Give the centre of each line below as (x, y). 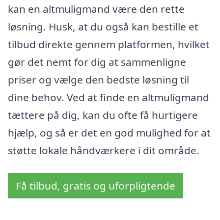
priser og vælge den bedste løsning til (98, 79)
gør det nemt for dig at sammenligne (97, 62)
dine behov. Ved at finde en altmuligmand (109, 97)
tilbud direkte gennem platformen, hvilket (109, 44)
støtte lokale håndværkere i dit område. (104, 150)
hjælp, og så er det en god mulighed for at (109, 132)
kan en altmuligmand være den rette (96, 9)
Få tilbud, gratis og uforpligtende (96, 185)
